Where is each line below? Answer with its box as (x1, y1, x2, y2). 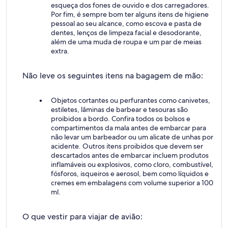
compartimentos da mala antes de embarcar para (51, 123, 206, 132)
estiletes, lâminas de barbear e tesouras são (51, 105, 188, 114)
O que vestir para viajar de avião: (22, 211, 142, 222)
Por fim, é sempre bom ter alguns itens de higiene (51, 10, 209, 19)
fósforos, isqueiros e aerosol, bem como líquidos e (51, 169, 209, 178)
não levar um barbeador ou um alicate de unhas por (51, 132, 213, 141)
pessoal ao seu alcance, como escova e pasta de (51, 19, 202, 28)
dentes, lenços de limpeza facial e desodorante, (51, 28, 202, 37)
